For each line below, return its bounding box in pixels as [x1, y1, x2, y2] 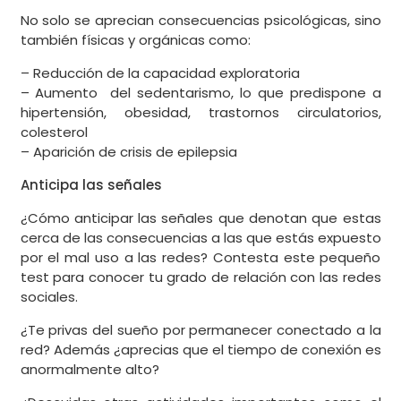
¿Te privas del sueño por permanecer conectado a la [20, 320, 381, 340]
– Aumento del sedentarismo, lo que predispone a [20, 83, 381, 103]
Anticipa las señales [20, 175, 162, 195]
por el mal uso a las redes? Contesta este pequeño [20, 248, 381, 268]
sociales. [20, 287, 78, 307]
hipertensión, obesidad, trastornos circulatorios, [20, 103, 381, 123]
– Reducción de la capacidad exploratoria [20, 64, 300, 83]
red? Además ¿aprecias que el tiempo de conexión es [20, 340, 381, 360]
